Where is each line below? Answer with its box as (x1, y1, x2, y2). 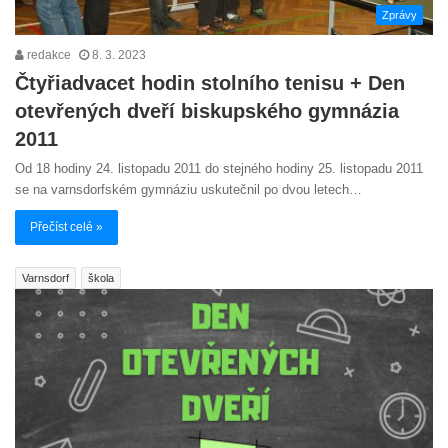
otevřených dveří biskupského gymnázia (15, 100, 399, 123)
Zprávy (382, 9, 417, 22)
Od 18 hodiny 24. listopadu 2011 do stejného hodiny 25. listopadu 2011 (15, 161, 423, 177)
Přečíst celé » (30, 220, 103, 235)
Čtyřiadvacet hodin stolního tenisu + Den (15, 72, 405, 95)
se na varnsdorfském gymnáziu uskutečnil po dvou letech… (15, 182, 362, 198)
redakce (24, 48, 71, 63)
